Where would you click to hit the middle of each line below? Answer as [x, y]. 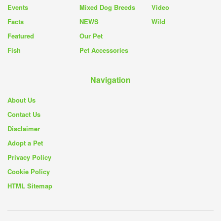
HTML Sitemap [30, 185]
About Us [21, 100]
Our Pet [91, 36]
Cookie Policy [29, 171]
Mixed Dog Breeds [107, 7]
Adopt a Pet [25, 143]
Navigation [110, 79]
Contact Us [24, 114]
